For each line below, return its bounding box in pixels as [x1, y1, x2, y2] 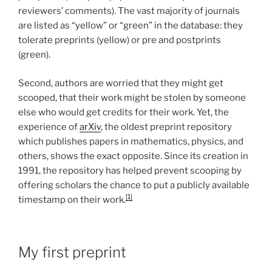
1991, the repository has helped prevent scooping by [18, 165, 242, 176]
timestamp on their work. [18, 194, 126, 205]
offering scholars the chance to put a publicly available [18, 179, 250, 191]
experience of [18, 121, 80, 132]
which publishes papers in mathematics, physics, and [18, 135, 243, 147]
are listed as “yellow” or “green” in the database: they [18, 20, 243, 32]
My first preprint [18, 243, 126, 262]
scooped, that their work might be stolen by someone [18, 92, 246, 103]
